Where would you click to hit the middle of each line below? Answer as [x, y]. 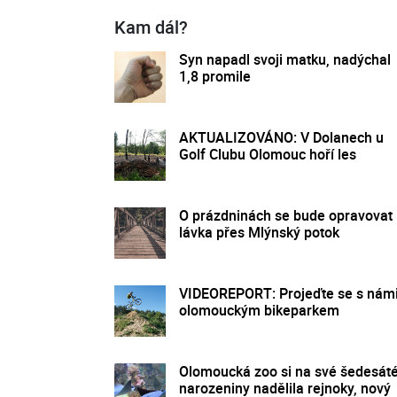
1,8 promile [215, 76]
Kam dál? [151, 27]
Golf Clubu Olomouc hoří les [268, 154]
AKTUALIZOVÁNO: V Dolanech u [281, 137]
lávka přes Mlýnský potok [259, 232]
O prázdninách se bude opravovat [286, 215]
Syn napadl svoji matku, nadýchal [285, 59]
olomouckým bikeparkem [259, 310]
